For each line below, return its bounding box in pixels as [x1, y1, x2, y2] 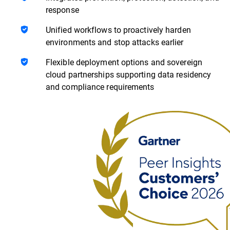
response [46, 4, 79, 15]
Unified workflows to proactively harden [46, 24, 191, 35]
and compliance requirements [46, 81, 155, 92]
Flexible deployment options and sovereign [46, 56, 202, 67]
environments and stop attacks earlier [46, 36, 184, 47]
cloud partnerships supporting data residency [46, 68, 212, 80]
